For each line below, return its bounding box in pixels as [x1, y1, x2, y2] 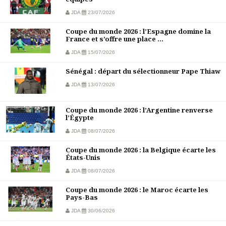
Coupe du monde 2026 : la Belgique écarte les [66, 145, 216, 155]
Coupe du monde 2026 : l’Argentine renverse [66, 105, 213, 115]
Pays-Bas [66, 193, 98, 202]
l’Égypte [66, 113, 94, 123]
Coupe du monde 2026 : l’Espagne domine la [66, 27, 211, 36]
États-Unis [66, 153, 100, 162]
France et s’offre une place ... [66, 34, 163, 44]
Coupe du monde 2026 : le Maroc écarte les [66, 185, 208, 195]
